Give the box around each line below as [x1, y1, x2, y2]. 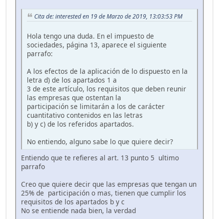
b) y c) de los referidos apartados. [27, 119, 134, 129]
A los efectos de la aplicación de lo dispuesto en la [27, 66, 188, 76]
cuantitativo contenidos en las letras [27, 110, 143, 120]
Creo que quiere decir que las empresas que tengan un [21, 179, 197, 189]
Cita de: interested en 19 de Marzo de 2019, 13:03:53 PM [34, 12, 182, 21]
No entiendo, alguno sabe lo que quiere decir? [27, 137, 173, 147]
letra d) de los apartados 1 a [27, 75, 117, 85]
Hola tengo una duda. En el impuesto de [27, 31, 154, 41]
